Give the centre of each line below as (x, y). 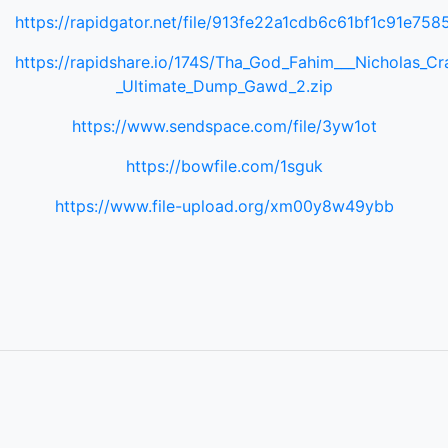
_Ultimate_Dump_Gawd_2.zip (224, 86)
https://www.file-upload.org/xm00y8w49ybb (224, 206)
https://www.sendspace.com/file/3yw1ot (224, 126)
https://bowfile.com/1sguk (224, 166)
